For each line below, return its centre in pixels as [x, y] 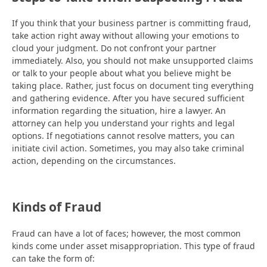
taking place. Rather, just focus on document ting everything [133, 86]
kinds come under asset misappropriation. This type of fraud [133, 246]
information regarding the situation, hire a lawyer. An [119, 111]
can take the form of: [53, 258]
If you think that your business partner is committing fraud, [131, 23]
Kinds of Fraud [57, 207]
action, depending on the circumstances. [95, 161]
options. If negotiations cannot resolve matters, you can [123, 136]
